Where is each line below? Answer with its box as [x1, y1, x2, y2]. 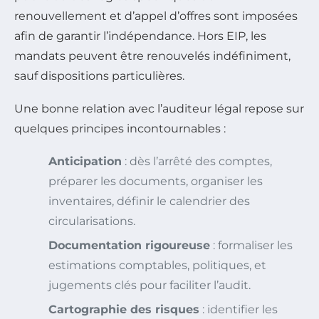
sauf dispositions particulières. [14, 69, 184, 83]
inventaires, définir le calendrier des [48, 194, 250, 209]
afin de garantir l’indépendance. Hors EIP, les [14, 29, 266, 43]
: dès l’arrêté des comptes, [122, 155, 272, 169]
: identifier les [199, 303, 278, 317]
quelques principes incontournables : [14, 122, 226, 136]
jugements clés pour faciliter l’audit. [48, 278, 251, 293]
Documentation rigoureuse [48, 239, 210, 253]
